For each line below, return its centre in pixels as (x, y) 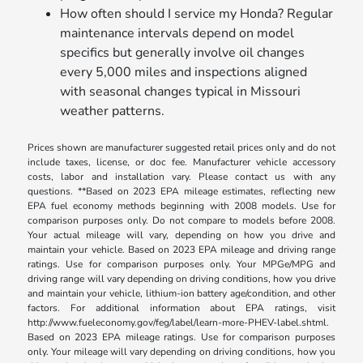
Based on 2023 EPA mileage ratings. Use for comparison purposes (181, 337)
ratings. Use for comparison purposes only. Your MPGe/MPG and (181, 265)
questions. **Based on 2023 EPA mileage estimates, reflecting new (181, 192)
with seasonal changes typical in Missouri (181, 92)
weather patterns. (113, 111)
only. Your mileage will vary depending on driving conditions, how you (181, 352)
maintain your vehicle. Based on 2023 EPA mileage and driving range (181, 250)
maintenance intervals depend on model (177, 34)
